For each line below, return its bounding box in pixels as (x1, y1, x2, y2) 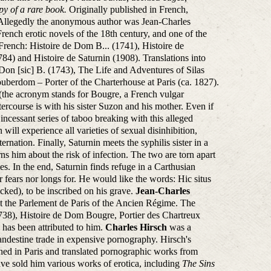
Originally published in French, (67, 4, 189, 15)
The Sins (182, 258, 215, 269)
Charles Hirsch (105, 222, 168, 232)
